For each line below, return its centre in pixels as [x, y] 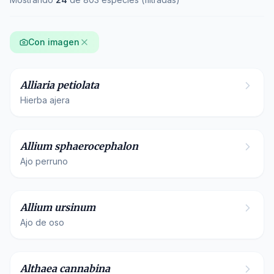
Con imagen [54, 42]
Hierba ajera [45, 100]
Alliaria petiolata [60, 85]
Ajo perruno [44, 161]
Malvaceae [50, 239]
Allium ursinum [58, 207]
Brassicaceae [56, 56]
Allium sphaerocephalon [79, 146]
